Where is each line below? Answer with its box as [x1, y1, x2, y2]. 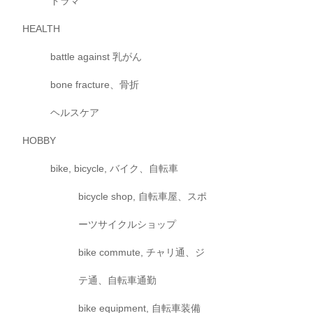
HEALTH [22, 23, 61, 35]
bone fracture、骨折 [50, 79, 140, 91]
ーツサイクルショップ [78, 219, 177, 231]
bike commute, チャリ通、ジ [78, 247, 205, 259]
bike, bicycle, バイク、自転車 [50, 163, 179, 175]
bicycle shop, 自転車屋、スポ [78, 191, 208, 203]
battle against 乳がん [50, 51, 143, 63]
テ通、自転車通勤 [78, 275, 157, 286]
